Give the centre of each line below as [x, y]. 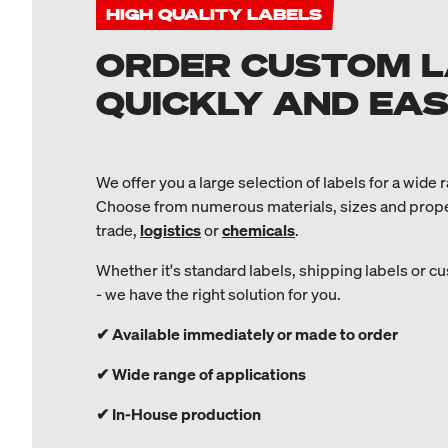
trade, [118, 230]
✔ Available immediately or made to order [247, 334]
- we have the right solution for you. [218, 294]
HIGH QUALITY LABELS [214, 14]
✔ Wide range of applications [201, 374]
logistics [170, 230]
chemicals [258, 230]
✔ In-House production [178, 414]
